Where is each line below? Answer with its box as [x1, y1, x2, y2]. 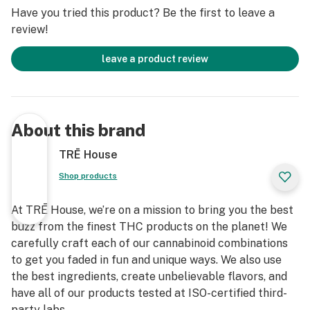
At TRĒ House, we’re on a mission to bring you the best [11, 203, 293, 217]
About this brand [11, 120, 145, 140]
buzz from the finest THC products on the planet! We [11, 220, 287, 233]
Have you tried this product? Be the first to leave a [11, 6, 275, 19]
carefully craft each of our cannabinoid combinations [11, 237, 288, 250]
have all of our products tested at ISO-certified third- [11, 286, 287, 300]
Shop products [59, 171, 118, 181]
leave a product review [102, 53, 208, 64]
